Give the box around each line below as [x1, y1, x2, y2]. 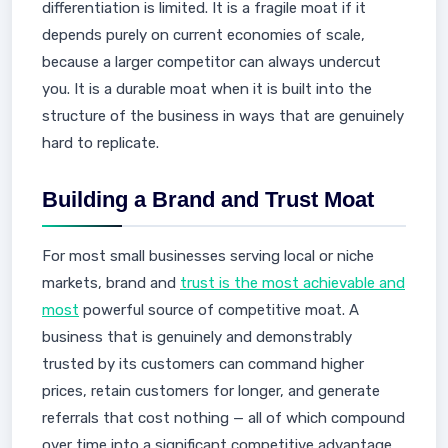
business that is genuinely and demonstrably [42, 328, 352, 346]
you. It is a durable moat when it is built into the [42, 80, 372, 98]
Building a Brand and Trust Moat [42, 187, 374, 212]
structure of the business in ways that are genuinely [42, 107, 404, 125]
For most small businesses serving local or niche [42, 247, 374, 265]
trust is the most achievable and [180, 274, 405, 292]
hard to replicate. [42, 134, 159, 152]
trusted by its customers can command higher [42, 355, 364, 373]
